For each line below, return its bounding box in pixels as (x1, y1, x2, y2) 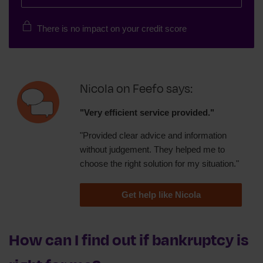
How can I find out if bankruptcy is (9, 229, 249, 252)
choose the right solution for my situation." (80, 159, 239, 169)
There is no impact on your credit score (37, 23, 187, 34)
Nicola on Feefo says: (80, 80, 193, 98)
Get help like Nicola (121, 190, 201, 200)
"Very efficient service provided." (80, 107, 214, 118)
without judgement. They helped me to (80, 144, 225, 155)
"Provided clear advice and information (80, 130, 227, 141)
